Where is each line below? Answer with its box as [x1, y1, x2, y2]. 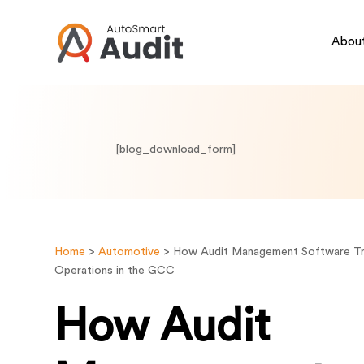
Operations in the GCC [54, 265, 175, 277]
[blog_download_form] [115, 144, 236, 156]
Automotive [98, 246, 161, 258]
